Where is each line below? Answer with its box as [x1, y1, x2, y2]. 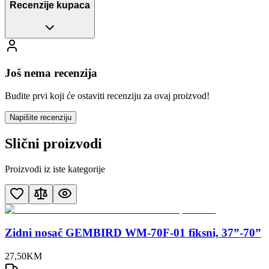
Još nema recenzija [5, 66, 97, 79]
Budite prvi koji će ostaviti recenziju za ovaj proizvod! [5, 91, 210, 101]
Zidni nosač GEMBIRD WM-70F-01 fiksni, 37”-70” [5, 226, 261, 239]
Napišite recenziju [10, 113, 71, 122]
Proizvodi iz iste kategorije [5, 164, 105, 175]
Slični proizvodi [5, 136, 102, 152]
